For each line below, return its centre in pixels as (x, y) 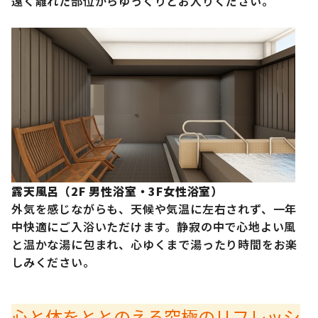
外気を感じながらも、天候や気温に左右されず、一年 (154, 209)
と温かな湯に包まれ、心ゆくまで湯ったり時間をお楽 (155, 245)
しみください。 (53, 262)
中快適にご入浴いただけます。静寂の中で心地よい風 (154, 227)
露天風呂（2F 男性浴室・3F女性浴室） (117, 191)
